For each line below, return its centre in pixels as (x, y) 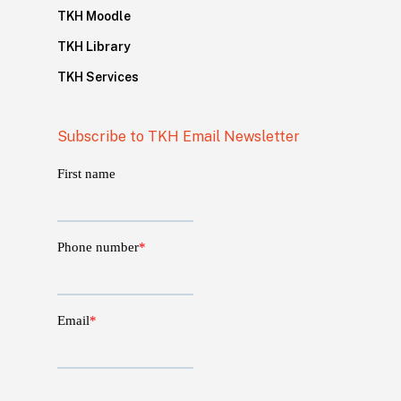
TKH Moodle (94, 16)
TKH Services (98, 77)
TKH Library (94, 46)
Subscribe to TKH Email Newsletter (179, 136)
